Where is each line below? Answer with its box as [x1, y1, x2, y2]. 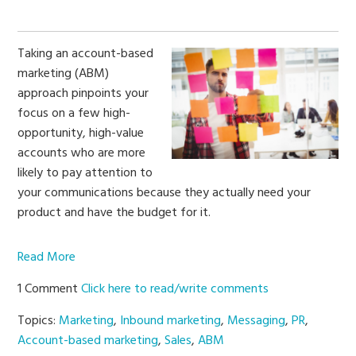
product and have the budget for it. [17, 203, 211, 224]
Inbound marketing [120, 311, 222, 332]
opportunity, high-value [17, 123, 145, 145]
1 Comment [17, 279, 82, 300]
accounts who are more [17, 143, 146, 164]
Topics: [17, 311, 60, 332]
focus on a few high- [17, 103, 131, 125]
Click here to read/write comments [81, 279, 269, 300]
